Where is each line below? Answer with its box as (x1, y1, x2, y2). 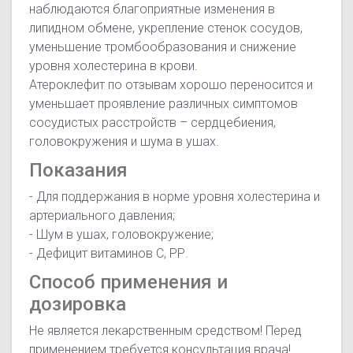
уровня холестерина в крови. (29, 58, 199, 74)
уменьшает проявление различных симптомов (29, 96, 299, 112)
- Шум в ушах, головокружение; (29, 227, 214, 243)
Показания (29, 159, 128, 182)
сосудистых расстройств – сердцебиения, (29, 115, 277, 131)
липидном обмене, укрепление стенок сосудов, (29, 20, 303, 36)
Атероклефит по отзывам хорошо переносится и (29, 77, 314, 93)
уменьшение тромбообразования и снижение (29, 39, 297, 55)
